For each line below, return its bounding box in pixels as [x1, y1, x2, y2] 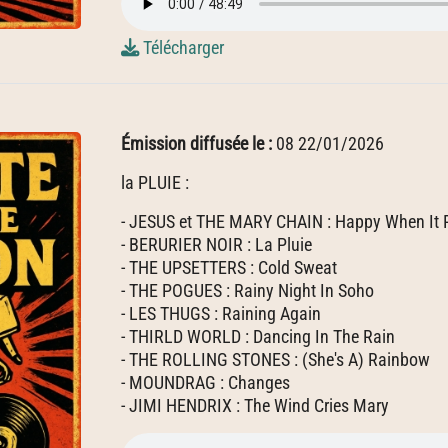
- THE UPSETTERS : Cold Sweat [121, 257, 337, 278]
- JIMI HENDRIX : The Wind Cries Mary [121, 395, 389, 416]
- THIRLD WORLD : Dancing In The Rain [121, 326, 395, 347]
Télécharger [139, 37, 224, 58]
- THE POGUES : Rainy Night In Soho [121, 280, 374, 301]
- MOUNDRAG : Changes [121, 372, 290, 393]
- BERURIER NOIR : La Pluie [121, 234, 312, 255]
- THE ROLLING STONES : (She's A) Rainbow [121, 349, 430, 370]
